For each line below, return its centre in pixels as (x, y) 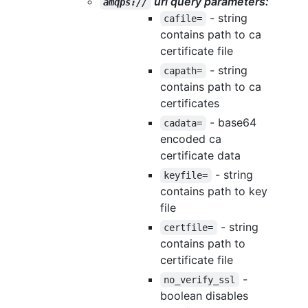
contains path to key (214, 191)
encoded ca (191, 139)
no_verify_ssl (200, 279)
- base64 (233, 122)
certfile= (189, 227)
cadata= (183, 123)
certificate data (200, 155)
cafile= (183, 18)
